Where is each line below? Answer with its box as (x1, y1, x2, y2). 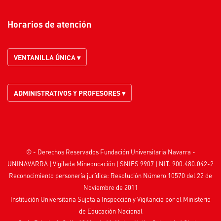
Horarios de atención (13, 18, 91, 30)
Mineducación (76, 159, 115, 168)
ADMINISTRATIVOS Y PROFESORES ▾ (14, 88, 125, 98)
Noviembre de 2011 (83, 183, 138, 192)
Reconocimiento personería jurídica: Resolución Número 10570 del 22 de (9, 171, 212, 180)
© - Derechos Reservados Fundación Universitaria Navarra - (26, 147, 195, 156)
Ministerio (183, 195, 211, 204)
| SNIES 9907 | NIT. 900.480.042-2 (115, 159, 214, 168)
